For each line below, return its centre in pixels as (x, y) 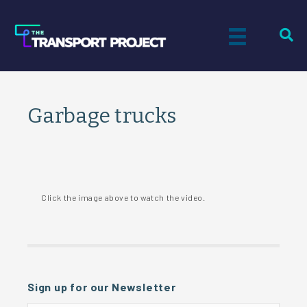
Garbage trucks (102, 116)
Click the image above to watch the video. (123, 197)
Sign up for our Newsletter (102, 287)
